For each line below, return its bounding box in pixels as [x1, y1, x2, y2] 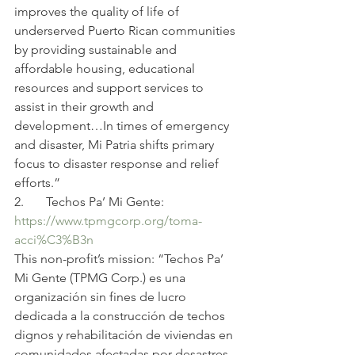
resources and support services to [14, 79, 207, 95]
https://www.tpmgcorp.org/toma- [14, 212, 202, 228]
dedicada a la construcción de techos [14, 307, 228, 323]
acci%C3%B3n [14, 231, 94, 247]
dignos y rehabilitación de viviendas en [14, 326, 236, 342]
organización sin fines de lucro [14, 288, 189, 304]
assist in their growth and [14, 98, 157, 114]
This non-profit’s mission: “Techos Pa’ [14, 250, 227, 266]
